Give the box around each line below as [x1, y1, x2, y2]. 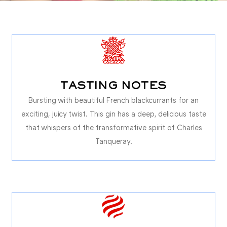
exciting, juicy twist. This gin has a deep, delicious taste [21, 109, 206, 118]
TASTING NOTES [60, 81, 167, 92]
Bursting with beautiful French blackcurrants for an [28, 95, 199, 104]
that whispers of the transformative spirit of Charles [25, 123, 202, 132]
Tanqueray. [95, 136, 132, 145]
